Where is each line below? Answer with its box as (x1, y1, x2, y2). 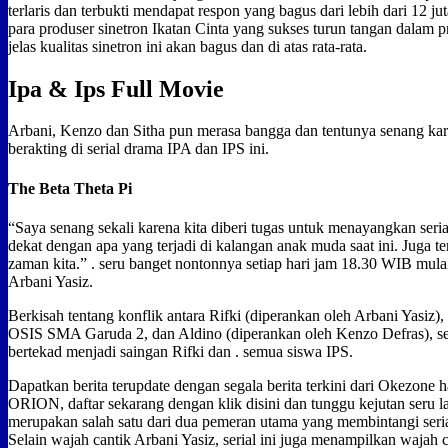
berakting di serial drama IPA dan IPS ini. (8, 140, 269, 158)
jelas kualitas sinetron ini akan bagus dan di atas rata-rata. (8, 37, 367, 55)
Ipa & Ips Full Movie (8, 75, 224, 102)
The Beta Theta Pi (8, 179, 132, 197)
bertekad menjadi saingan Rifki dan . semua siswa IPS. (8, 342, 353, 360)
